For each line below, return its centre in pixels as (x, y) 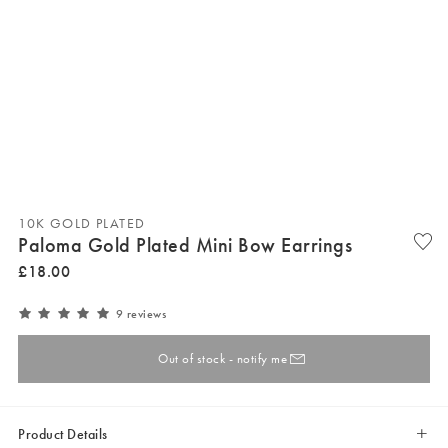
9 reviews (141, 313)
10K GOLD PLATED (82, 222)
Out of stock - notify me (223, 359)
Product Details (63, 433)
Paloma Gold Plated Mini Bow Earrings (185, 244)
